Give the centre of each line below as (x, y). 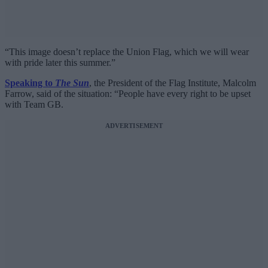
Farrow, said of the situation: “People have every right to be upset (128, 94)
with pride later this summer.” (60, 63)
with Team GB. (34, 105)
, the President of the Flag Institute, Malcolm (173, 83)
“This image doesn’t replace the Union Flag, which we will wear (127, 52)
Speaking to (30, 83)
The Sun (72, 83)
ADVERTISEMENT (134, 126)
